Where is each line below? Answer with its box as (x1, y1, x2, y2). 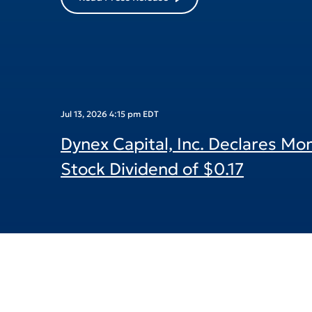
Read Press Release (79, 17, 169, 30)
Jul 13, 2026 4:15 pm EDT (61, 135, 159, 146)
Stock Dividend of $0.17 (61, 185, 244, 206)
